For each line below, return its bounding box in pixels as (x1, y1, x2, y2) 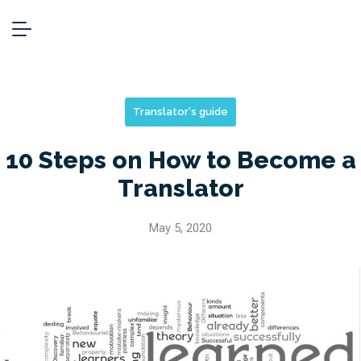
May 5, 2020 (149, 221, 212, 235)
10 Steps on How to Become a (5, 146, 356, 174)
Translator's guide (133, 106, 228, 118)
